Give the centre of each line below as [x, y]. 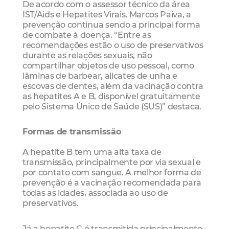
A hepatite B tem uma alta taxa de [92, 152]
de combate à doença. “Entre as [87, 35]
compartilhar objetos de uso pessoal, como [108, 66]
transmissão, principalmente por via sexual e [112, 162]
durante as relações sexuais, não [87, 55]
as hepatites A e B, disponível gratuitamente [111, 96]
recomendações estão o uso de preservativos [113, 45]
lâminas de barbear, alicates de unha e [100, 76]
